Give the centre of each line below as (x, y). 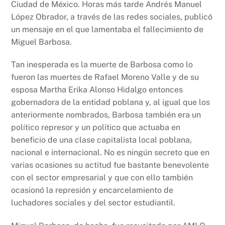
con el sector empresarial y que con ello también (102, 178)
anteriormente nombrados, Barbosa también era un (106, 115)
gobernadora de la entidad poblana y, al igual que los (111, 102)
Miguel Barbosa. (42, 42)
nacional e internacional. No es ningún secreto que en (110, 153)
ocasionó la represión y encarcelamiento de (92, 190)
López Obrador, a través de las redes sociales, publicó (112, 17)
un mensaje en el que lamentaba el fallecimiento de (107, 29)
